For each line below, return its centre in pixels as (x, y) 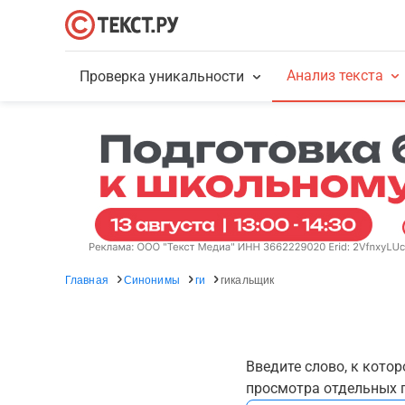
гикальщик (248, 279)
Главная (87, 279)
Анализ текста (334, 75)
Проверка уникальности (162, 76)
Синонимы (151, 279)
